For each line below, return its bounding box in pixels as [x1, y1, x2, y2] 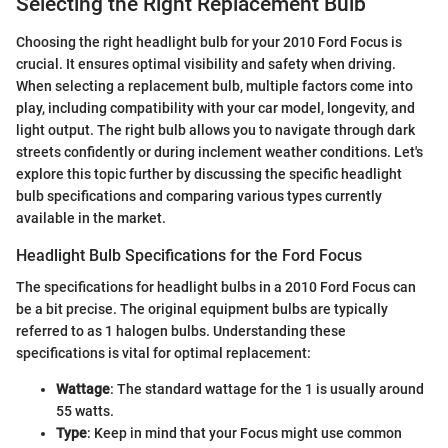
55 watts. [56, 403, 114, 420]
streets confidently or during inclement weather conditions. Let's [16, 144, 423, 161]
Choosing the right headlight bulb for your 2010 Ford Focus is [16, 34, 402, 51]
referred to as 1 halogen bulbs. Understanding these [16, 323, 346, 340]
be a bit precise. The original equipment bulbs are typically [16, 301, 388, 318]
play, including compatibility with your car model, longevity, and [16, 100, 415, 117]
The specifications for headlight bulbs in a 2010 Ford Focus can [16, 279, 416, 296]
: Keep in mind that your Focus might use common [87, 425, 402, 442]
